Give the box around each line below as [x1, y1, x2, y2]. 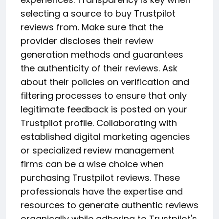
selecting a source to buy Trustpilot [21, 7, 175, 20]
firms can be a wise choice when [21, 157, 164, 170]
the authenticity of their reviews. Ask [21, 62, 177, 74]
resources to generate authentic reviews [21, 198, 198, 211]
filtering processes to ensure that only [21, 89, 187, 102]
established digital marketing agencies [21, 130, 190, 143]
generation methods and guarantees [21, 48, 183, 61]
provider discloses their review [21, 34, 153, 47]
